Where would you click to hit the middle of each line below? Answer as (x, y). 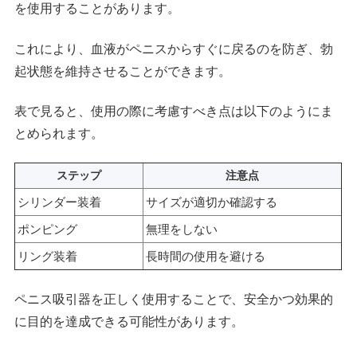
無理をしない (182, 229)
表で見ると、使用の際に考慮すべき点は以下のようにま (174, 111)
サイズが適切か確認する (212, 202)
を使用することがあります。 (98, 9)
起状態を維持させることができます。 (123, 71)
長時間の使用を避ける (206, 257)
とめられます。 (59, 133)
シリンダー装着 (60, 202)
